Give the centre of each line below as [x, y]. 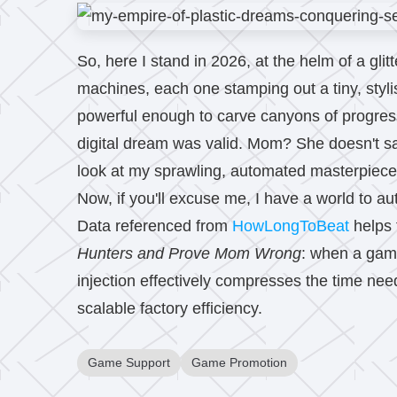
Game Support [129, 363]
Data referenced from [155, 226]
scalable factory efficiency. [170, 308]
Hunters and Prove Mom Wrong [189, 253]
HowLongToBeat [291, 226]
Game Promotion [239, 363]
